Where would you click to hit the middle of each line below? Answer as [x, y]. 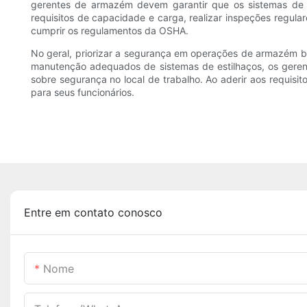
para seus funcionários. [83, 93]
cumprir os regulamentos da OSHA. [110, 31]
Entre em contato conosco [93, 213]
